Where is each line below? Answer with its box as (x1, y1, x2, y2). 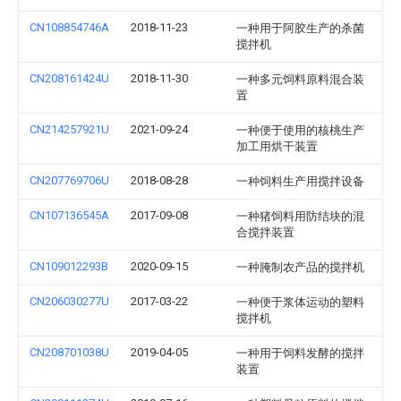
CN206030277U (30, 294, 109, 308)
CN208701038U (30, 346, 109, 359)
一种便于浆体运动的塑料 (236, 295, 364, 309)
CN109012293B (30, 260, 108, 273)
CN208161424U (30, 72, 109, 85)
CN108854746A (30, 21, 109, 34)
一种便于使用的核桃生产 (236, 124, 364, 137)
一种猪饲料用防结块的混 (236, 209, 364, 223)
